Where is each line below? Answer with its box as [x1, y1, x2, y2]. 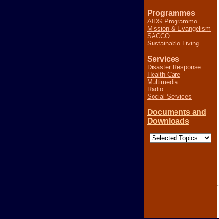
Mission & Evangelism [147, 25, 211, 32]
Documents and [147, 108, 206, 116]
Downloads [147, 117, 189, 125]
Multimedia [147, 78, 178, 86]
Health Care [147, 71, 180, 78]
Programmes [147, 9, 195, 17]
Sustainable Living [147, 40, 199, 47]
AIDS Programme [147, 18, 197, 25]
